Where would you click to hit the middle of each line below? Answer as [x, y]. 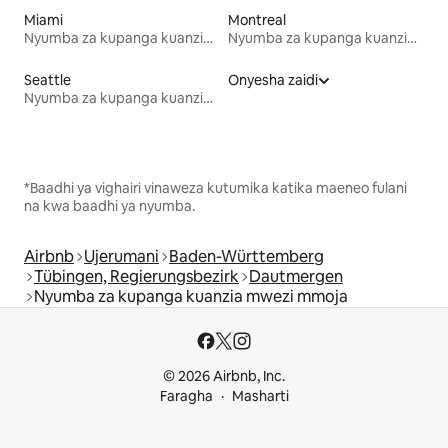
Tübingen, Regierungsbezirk [136, 276]
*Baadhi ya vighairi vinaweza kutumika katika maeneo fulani [215, 187]
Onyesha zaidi [273, 79]
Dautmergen [296, 276]
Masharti [260, 396]
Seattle [47, 79]
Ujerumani [121, 256]
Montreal [257, 19]
